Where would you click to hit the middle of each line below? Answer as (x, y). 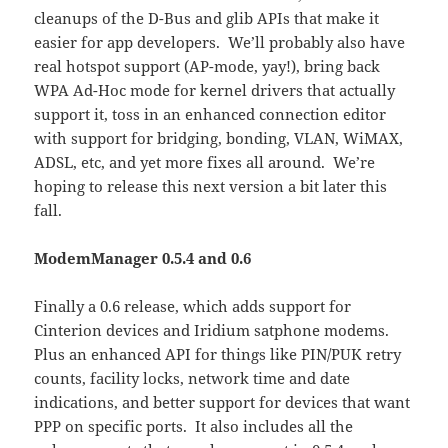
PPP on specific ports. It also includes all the (194, 426)
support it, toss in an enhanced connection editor (210, 114)
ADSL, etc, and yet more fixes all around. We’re (205, 162)
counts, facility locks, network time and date (192, 378)
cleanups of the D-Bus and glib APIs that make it (207, 18)
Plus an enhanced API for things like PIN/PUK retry (218, 354)
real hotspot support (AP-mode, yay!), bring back (207, 66)
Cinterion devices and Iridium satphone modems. (214, 330)
